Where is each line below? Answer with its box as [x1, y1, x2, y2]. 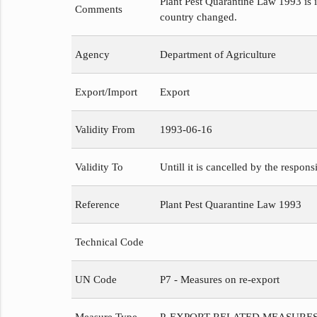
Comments [74, 4, 122, 16]
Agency [74, 49, 110, 61]
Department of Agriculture [159, 49, 276, 61]
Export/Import [74, 86, 137, 98]
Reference [74, 199, 120, 211]
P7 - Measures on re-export [159, 274, 279, 286]
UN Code [74, 274, 117, 286]
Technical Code [74, 236, 144, 248]
